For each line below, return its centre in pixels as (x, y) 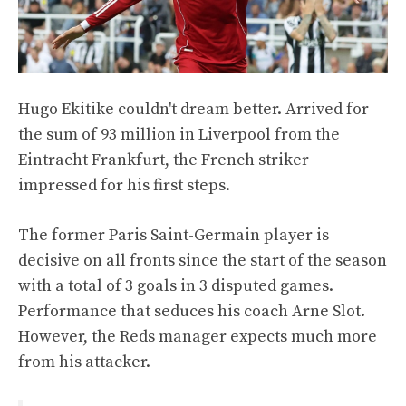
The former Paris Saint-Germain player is (174, 235)
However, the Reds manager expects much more (198, 336)
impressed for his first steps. (124, 185)
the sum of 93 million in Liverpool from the (179, 134)
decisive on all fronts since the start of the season (203, 260)
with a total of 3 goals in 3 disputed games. (176, 285)
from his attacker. (84, 362)
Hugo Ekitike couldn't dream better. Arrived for (193, 109)
